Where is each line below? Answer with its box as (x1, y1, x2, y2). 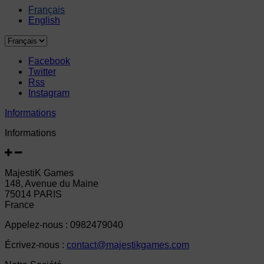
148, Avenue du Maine (5, 178, 98, 189)
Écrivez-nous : (5, 239, 67, 250)
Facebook (28, 55, 70, 66)
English (28, 15, 60, 25)
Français (28, 4, 65, 15)
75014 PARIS (5, 189, 62, 199)
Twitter (28, 66, 56, 77)
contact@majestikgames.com (67, 239, 189, 250)
